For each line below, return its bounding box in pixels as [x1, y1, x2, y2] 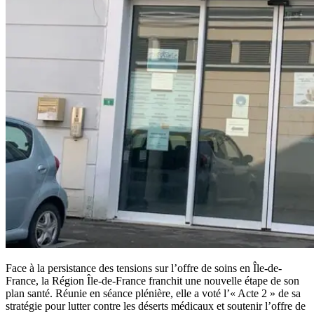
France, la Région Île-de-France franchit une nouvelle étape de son [6, 275, 299, 287]
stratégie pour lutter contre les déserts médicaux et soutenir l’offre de [6, 300, 306, 313]
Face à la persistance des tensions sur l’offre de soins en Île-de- [6, 262, 282, 275]
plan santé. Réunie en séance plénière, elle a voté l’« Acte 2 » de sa [6, 287, 301, 300]
